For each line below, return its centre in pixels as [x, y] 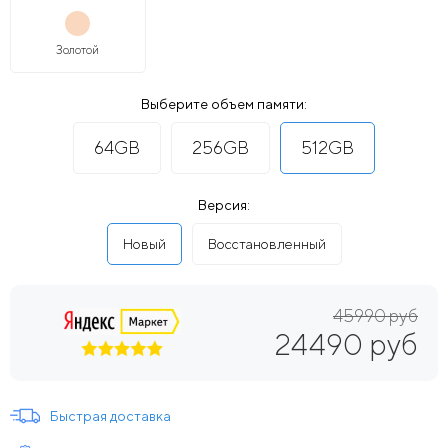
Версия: [224, 204]
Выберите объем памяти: [224, 103]
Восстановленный [266, 243]
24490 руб [346, 343]
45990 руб [375, 315]
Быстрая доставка [110, 415]
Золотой [78, 49]
